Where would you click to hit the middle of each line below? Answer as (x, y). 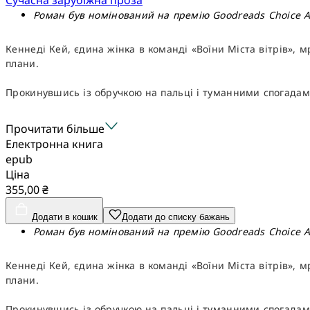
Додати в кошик (65, 217)
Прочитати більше (55, 128)
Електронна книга (54, 144)
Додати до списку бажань (176, 217)
